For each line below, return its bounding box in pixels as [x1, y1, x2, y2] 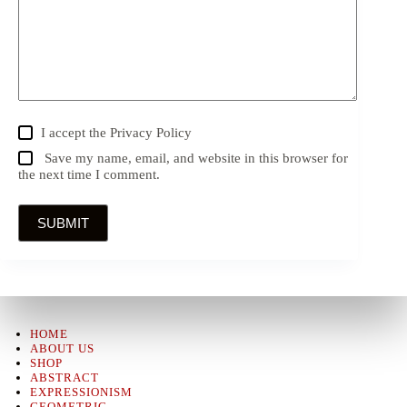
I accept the [41, 124, 111, 140]
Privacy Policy [110, 124, 193, 140]
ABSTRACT [29, 371, 99, 385]
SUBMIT [37, 214, 89, 231]
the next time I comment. [18, 166, 160, 182]
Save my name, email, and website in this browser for [45, 150, 349, 165]
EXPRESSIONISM [29, 385, 133, 400]
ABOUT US [29, 342, 94, 356]
